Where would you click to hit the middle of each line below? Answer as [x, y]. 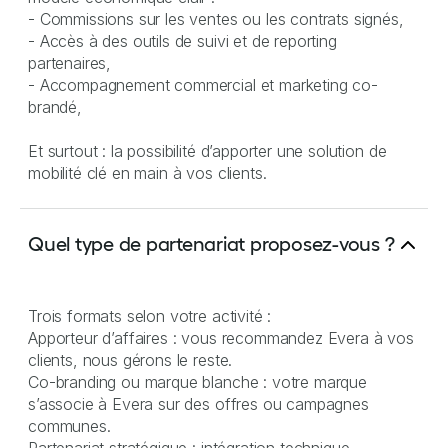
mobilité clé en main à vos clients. [147, 172]
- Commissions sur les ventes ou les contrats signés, [216, 18]
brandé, [55, 106]
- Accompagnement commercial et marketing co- [203, 84]
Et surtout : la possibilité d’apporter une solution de [207, 150]
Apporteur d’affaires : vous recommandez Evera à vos [221, 337]
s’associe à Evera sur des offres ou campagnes [198, 403]
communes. [69, 425]
